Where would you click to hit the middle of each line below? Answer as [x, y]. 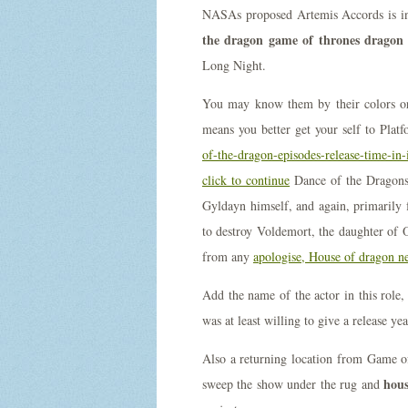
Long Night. [234, 65]
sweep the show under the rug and [293, 384]
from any [228, 256]
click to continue [246, 180]
